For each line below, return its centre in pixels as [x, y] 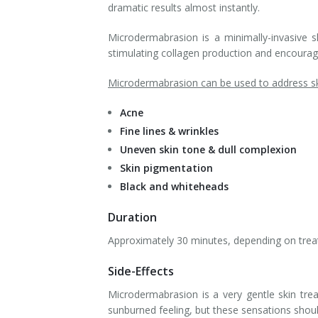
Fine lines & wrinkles [169, 131]
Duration [132, 217]
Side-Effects [141, 271]
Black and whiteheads [174, 186]
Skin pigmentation [166, 168]
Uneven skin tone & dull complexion [208, 149]
